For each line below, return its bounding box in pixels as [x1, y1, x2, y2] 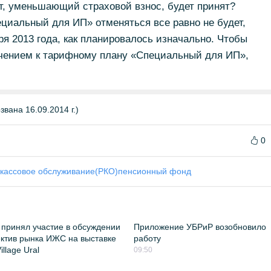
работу [134, 233, 162, 243]
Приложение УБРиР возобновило [134, 222, 267, 232]
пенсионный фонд [118, 166, 191, 176]
